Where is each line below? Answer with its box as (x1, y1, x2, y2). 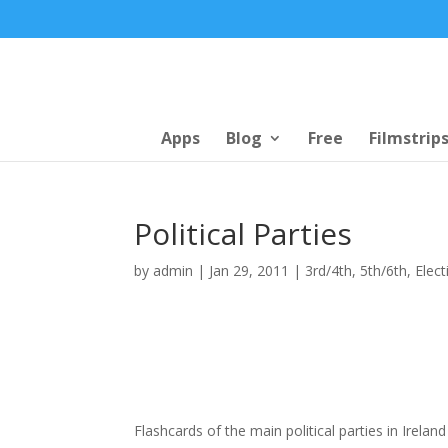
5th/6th (360, 260, 408, 280)
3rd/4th (305, 260, 353, 280)
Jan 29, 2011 (209, 260, 290, 280)
